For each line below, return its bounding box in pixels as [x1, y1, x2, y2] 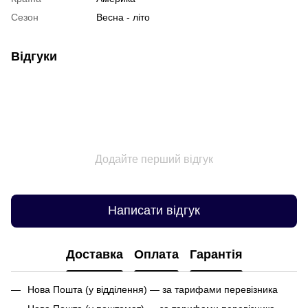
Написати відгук [108, 203, 200, 218]
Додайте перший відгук [95, 153, 213, 165]
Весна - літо [96, 11, 150, 23]
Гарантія [189, 247, 243, 262]
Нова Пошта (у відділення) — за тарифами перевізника [27, 283, 278, 295]
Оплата [133, 247, 179, 262]
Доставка [65, 247, 123, 262]
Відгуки [11, 49, 57, 63]
